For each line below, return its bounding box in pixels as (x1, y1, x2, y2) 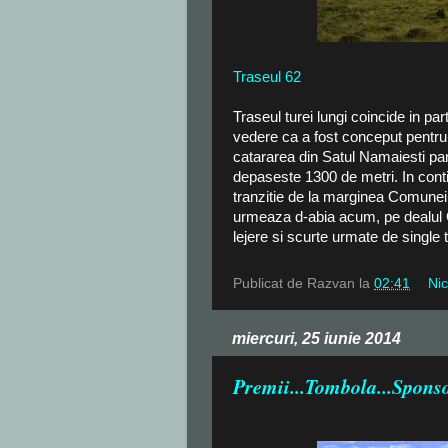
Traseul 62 (233, 68, 301, 85)
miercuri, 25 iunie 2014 (232, 330, 401, 348)
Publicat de (233, 276, 307, 292)
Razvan (307, 276, 355, 292)
